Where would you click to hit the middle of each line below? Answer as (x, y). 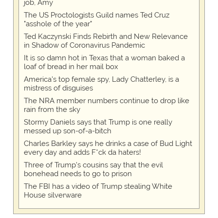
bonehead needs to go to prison (78, 174)
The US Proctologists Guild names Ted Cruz (96, 15)
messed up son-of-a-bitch (67, 131)
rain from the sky (52, 110)
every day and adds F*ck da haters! (82, 153)
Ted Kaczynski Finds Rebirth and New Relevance (106, 37)
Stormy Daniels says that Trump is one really (98, 122)
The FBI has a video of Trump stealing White (98, 187)
